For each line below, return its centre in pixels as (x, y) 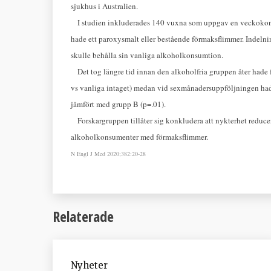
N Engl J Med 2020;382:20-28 (108, 154)
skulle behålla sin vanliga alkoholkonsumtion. (147, 55)
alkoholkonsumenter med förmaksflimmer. (139, 137)
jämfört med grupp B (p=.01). (118, 104)
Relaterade (83, 216)
